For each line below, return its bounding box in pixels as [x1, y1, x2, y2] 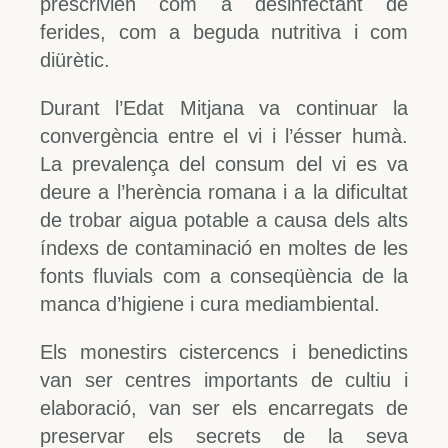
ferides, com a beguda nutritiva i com [40, 20, 408, 43]
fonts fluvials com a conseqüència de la [40, 264, 408, 287]
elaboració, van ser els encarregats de [40, 396, 408, 419]
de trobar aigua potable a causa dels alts [40, 208, 408, 231]
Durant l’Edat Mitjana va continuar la [40, 96, 408, 119]
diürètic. [40, 48, 110, 71]
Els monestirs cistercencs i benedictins [40, 340, 408, 363]
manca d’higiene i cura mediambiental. [40, 292, 380, 315]
